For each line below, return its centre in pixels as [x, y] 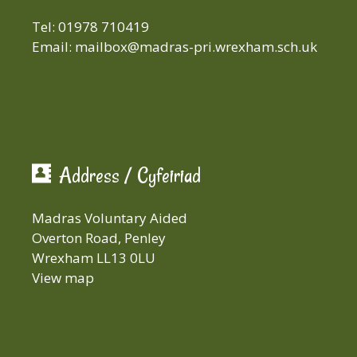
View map [63, 278]
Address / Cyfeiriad [130, 175]
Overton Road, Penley [99, 238]
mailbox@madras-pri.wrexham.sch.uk [196, 47]
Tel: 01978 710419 [90, 27]
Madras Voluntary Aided [110, 218]
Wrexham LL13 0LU [94, 258]
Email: [53, 47]
